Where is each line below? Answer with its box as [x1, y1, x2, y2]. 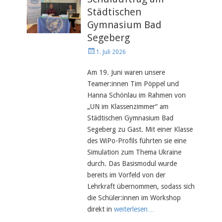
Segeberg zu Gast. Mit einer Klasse [87, 125, 193, 133]
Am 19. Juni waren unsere [87, 68, 166, 76]
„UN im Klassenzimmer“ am [87, 103, 169, 111]
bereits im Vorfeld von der [87, 171, 166, 179]
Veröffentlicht [87, 48, 124, 55]
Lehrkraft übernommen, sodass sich [87, 182, 195, 190]
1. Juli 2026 [96, 49, 126, 55]
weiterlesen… [114, 205, 155, 213]
